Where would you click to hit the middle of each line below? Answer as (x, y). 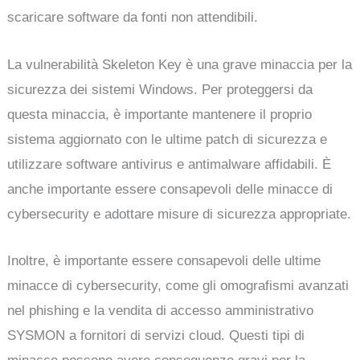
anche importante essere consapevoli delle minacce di (170, 189)
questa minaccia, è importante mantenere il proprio (160, 114)
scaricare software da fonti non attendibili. (133, 18)
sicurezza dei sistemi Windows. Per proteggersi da (160, 89)
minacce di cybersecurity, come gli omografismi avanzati (178, 285)
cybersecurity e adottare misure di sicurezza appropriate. (180, 214)
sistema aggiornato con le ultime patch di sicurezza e (168, 139)
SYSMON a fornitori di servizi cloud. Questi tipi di (156, 335)
